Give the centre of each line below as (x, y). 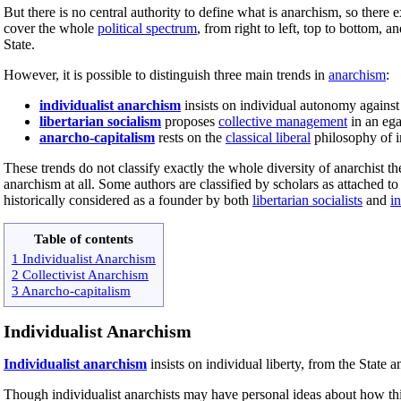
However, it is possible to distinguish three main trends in (166, 74)
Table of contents (84, 238)
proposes (190, 121)
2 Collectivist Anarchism (80, 274)
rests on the (190, 137)
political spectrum (147, 28)
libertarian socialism (100, 121)
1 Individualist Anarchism (84, 258)
